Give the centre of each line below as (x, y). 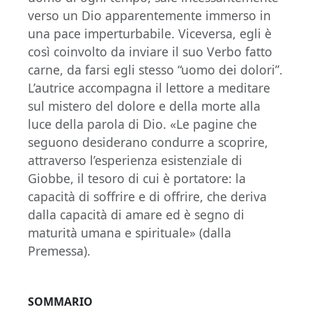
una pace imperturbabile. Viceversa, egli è (150, 33)
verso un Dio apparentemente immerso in (149, 15)
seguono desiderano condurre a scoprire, (148, 142)
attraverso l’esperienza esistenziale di (135, 160)
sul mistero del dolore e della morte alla (144, 106)
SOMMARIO (60, 302)
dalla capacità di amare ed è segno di (136, 214)
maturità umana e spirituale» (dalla (130, 233)
